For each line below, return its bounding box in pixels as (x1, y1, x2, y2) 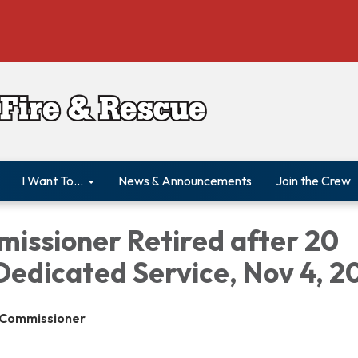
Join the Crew (276, 173, 351, 189)
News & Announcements (118, 173, 252, 189)
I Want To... (22, 173, 83, 189)
